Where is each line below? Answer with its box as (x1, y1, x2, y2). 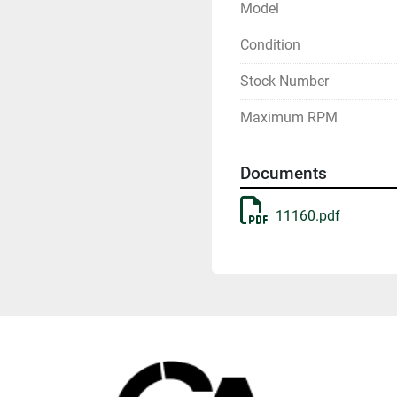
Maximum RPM (240, 109, 338, 126)
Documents (240, 164, 327, 183)
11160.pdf (276, 207, 340, 224)
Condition (240, 36, 300, 53)
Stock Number (240, 73, 329, 90)
